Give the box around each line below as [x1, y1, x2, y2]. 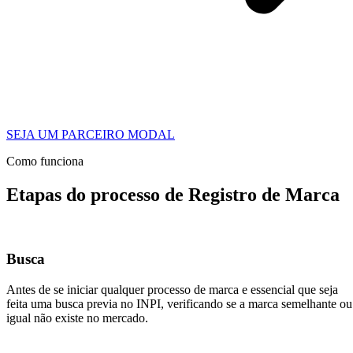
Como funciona [6, 154, 84, 169]
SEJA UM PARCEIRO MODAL [6, 128, 175, 142]
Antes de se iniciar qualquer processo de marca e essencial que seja [6, 282, 338, 296]
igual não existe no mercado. [6, 310, 148, 325]
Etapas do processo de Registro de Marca [6, 184, 340, 206]
